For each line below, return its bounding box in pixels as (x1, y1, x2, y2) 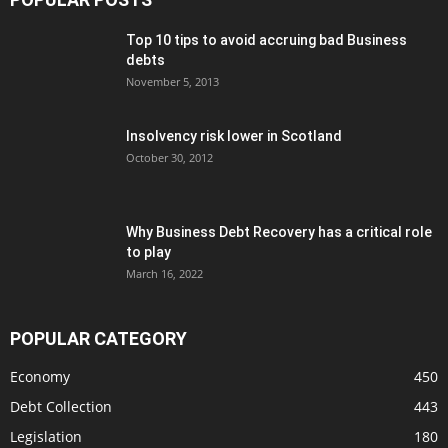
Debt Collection (10, 396, 112, 416)
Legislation (10, 426, 82, 446)
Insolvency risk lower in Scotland (126, 127, 342, 144)
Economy (10, 366, 70, 386)
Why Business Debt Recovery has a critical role (126, 223, 432, 240)
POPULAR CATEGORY (10, 327, 187, 349)
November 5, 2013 (126, 73, 219, 89)
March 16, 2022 (126, 265, 203, 281)
